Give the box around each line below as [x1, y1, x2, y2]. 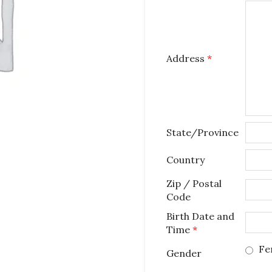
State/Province [166, 126, 239, 138]
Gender [166, 247, 202, 259]
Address [166, 52, 207, 64]
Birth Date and [166, 210, 234, 222]
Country [166, 154, 205, 166]
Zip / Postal [166, 177, 222, 189]
